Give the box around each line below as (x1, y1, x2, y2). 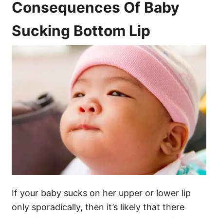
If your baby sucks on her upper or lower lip (12, 188, 191, 199)
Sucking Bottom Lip (12, 22, 150, 40)
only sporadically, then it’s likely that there (12, 202, 184, 213)
